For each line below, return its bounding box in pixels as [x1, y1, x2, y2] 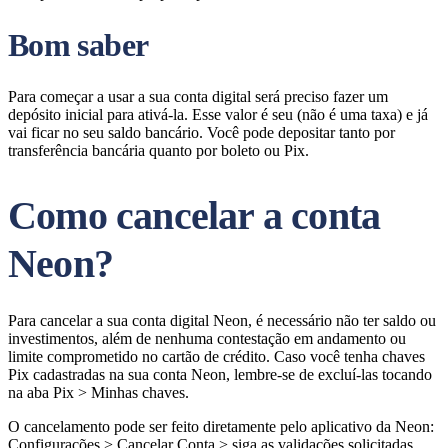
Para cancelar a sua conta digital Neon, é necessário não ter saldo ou [8, 312, 436, 329]
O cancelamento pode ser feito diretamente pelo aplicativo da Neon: [8, 418, 434, 435]
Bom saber [8, 27, 149, 63]
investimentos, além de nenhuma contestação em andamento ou [8, 330, 406, 347]
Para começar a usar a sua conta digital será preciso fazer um [8, 88, 388, 105]
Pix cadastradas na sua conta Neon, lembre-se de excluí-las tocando [8, 366, 432, 383]
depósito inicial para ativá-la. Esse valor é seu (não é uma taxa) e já [8, 106, 428, 123]
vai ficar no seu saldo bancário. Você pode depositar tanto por [8, 124, 395, 141]
